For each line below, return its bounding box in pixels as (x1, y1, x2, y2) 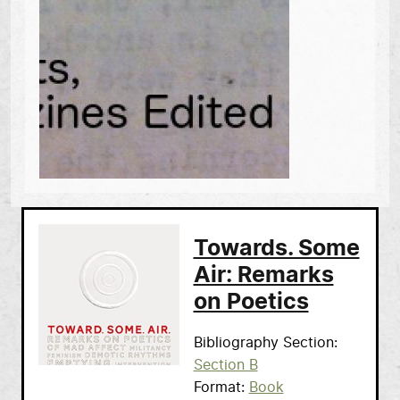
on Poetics (193, 290, 309, 313)
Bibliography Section (193, 335, 334, 350)
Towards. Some (193, 237, 360, 260)
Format (193, 379, 241, 395)
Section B (193, 357, 258, 372)
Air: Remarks (193, 263, 334, 287)
